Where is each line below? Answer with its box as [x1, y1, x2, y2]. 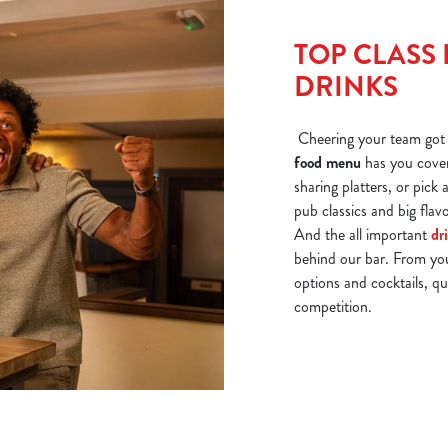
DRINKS [294, 66, 398, 107]
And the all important [294, 222, 431, 246]
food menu [294, 150, 361, 174]
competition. [294, 294, 376, 318]
